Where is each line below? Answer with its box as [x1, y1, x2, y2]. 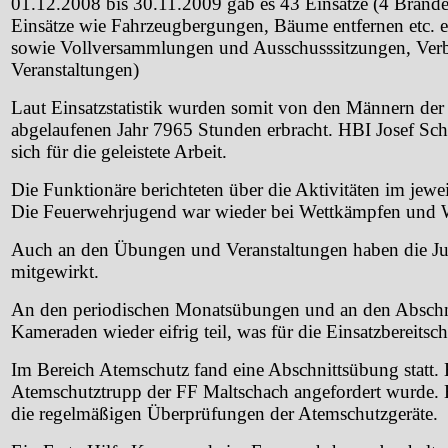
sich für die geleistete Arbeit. [11, 140, 227, 162]
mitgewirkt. [11, 260, 99, 282]
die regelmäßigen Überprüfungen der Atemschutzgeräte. [11, 402, 438, 424]
